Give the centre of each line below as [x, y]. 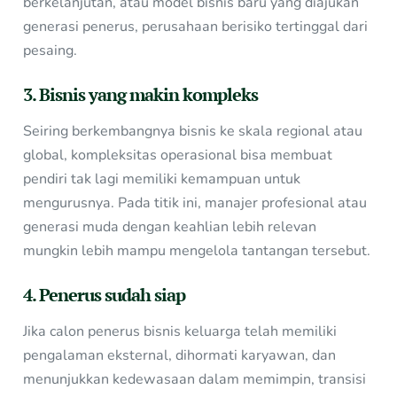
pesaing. [51, 50]
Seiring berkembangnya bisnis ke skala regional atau [193, 131]
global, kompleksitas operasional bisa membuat [178, 155]
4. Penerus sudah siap [105, 295]
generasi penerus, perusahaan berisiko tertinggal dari [196, 26]
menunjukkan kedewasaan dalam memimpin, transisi [195, 380]
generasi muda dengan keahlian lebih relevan [170, 226]
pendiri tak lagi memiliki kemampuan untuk [162, 179]
